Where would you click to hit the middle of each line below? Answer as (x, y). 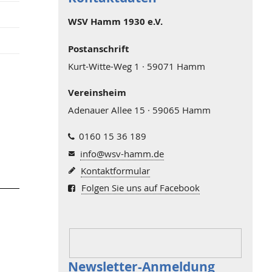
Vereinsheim (97, 92)
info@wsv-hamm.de (122, 153)
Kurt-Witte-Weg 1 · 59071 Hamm (137, 66)
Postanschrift (99, 49)
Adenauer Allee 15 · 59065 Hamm (139, 110)
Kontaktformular (115, 170)
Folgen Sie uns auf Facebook (140, 187)
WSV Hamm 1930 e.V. (115, 22)
